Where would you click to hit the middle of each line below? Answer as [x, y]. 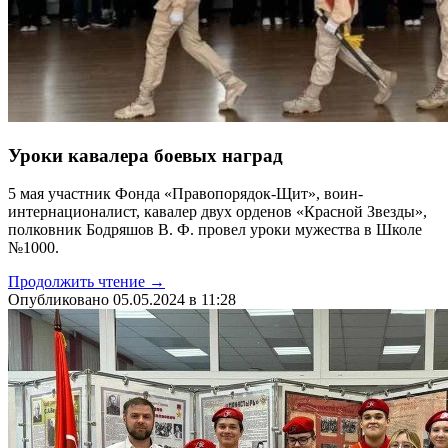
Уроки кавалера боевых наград [145, 155]
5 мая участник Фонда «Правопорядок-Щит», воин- [185, 194]
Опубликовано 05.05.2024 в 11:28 [122, 300]
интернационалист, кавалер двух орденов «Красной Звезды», [217, 212]
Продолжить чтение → [86, 282]
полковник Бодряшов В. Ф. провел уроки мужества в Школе [215, 230]
